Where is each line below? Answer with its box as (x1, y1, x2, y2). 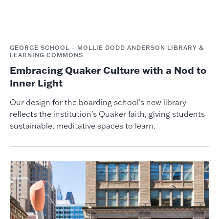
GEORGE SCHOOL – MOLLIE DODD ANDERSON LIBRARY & (9, 44, 204, 51)
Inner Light (9, 76, 63, 89)
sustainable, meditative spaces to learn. (9, 120, 155, 131)
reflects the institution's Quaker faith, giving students (9, 109, 205, 119)
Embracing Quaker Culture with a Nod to (9, 63, 207, 76)
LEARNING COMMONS (9, 51, 83, 59)
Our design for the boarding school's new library (9, 97, 186, 107)
